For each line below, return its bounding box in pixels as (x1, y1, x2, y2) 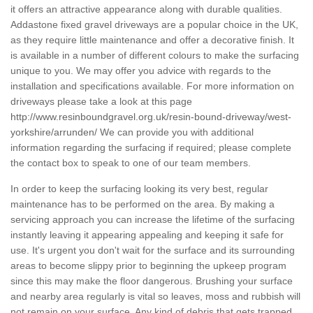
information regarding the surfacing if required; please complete (10, 142, 291, 154)
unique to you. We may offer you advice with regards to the (10, 65, 271, 77)
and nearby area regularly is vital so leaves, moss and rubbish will (10, 291, 300, 303)
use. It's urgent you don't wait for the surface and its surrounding (10, 245, 295, 256)
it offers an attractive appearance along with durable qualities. (10, 3, 282, 15)
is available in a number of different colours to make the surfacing (10, 50, 299, 61)
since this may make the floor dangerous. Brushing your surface (10, 275, 293, 287)
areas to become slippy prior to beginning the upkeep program (10, 260, 286, 272)
